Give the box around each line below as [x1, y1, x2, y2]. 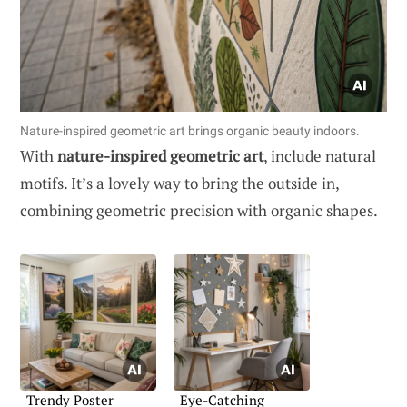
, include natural [263, 145, 376, 167]
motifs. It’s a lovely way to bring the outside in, [20, 173, 339, 194]
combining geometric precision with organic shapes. [20, 200, 378, 222]
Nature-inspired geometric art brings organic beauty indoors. [20, 124, 360, 139]
